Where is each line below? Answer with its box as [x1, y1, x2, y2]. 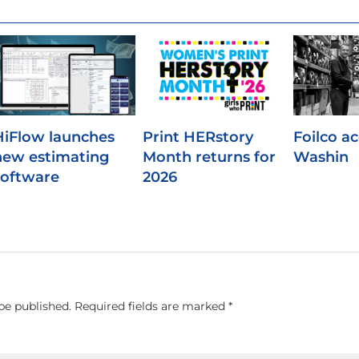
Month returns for [143, 147, 276, 166]
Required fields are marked [75, 298, 228, 313]
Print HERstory [143, 127, 254, 146]
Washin [292, 147, 349, 166]
